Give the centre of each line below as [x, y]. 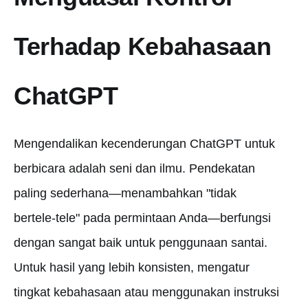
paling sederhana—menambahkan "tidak [125, 193]
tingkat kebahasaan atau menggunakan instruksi [146, 292]
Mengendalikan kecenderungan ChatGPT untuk [144, 144]
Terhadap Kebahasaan [143, 46]
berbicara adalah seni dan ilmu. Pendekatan [134, 168]
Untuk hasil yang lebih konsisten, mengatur [132, 267]
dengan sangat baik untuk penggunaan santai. [141, 243]
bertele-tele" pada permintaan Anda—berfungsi [142, 218]
